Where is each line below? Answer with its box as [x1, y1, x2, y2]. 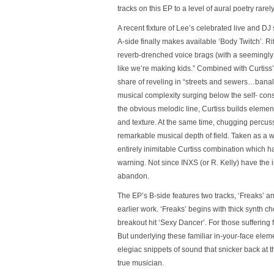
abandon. [117, 172, 149, 180]
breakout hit [117, 218, 158, 227]
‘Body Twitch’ [218, 37, 262, 46]
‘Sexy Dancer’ [158, 218, 205, 227]
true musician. [117, 259, 164, 267]
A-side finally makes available [117, 37, 218, 46]
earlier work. [117, 205, 160, 213]
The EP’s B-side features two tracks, [117, 191, 238, 200]
